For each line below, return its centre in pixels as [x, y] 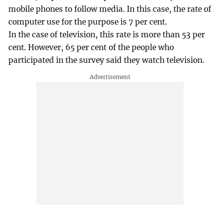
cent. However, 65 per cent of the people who [91, 48]
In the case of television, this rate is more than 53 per [107, 35]
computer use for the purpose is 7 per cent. [88, 22]
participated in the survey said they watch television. [107, 60]
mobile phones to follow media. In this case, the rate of [110, 9]
